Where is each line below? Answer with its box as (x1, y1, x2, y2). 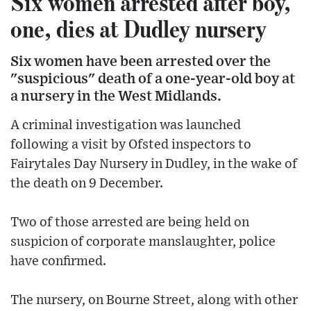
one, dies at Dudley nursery (10, 14, 267, 44)
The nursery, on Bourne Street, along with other (10, 294, 298, 308)
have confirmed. (10, 255, 106, 269)
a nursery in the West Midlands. (10, 89, 221, 104)
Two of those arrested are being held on (10, 216, 249, 230)
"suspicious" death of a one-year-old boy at (10, 72, 295, 87)
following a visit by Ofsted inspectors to (10, 138, 251, 152)
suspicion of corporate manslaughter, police (10, 235, 276, 249)
